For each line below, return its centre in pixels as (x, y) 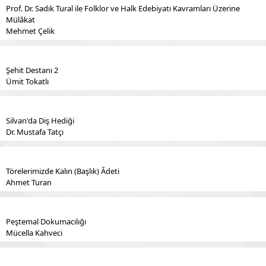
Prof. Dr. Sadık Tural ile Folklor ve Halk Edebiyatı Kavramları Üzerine (123, 8)
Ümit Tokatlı (27, 81)
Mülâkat (20, 20)
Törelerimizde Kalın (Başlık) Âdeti (63, 171)
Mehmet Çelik (30, 31)
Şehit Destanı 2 (32, 70)
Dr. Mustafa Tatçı (35, 132)
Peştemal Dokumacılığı (46, 221)
